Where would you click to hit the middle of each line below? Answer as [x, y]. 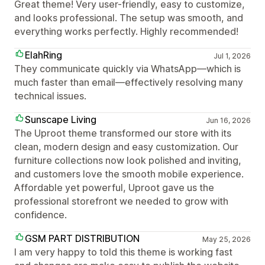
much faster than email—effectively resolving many [129, 82]
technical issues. [50, 96]
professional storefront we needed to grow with [121, 201]
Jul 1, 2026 [232, 56]
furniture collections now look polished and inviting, [128, 160]
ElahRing [43, 55]
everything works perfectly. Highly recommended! [126, 31]
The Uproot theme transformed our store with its [123, 133]
